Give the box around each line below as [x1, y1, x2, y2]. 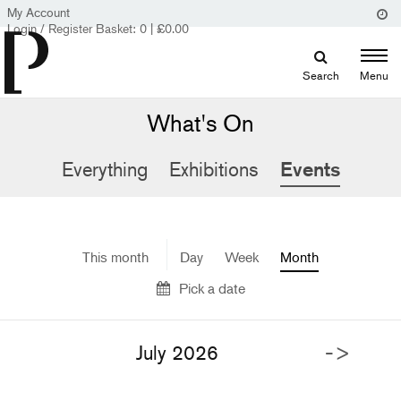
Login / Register [7, 21, 92, 36]
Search [303, 68, 339, 82]
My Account [7, 4, 70, 20]
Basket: [96, 21, 136, 36]
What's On [147, 109, 254, 138]
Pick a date [178, 278, 245, 297]
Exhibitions [168, 158, 259, 182]
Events [279, 158, 340, 182]
